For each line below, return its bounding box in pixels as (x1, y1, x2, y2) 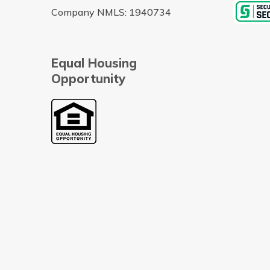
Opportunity (51, 71, 125, 86)
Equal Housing (51, 55, 137, 71)
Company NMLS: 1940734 (51, 5, 171, 18)
